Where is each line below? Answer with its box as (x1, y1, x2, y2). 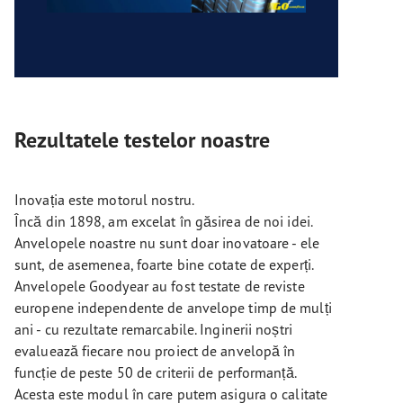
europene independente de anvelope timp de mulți (14, 299, 332, 317)
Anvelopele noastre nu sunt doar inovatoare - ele (14, 234, 319, 252)
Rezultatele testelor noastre (14, 126, 270, 154)
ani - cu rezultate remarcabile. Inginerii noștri (14, 320, 292, 338)
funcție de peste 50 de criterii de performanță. (14, 363, 296, 381)
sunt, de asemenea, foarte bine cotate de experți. (14, 255, 313, 273)
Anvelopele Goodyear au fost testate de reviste (14, 277, 305, 295)
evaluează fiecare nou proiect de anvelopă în (14, 342, 296, 360)
